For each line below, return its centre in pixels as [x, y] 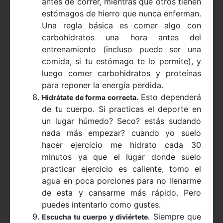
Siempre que [175, 217]
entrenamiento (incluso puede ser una [121, 50]
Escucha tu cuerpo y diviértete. [96, 217]
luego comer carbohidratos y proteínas [121, 73]
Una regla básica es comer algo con [121, 26]
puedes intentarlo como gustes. [101, 205]
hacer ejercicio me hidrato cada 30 [121, 145]
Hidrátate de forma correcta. [90, 98]
